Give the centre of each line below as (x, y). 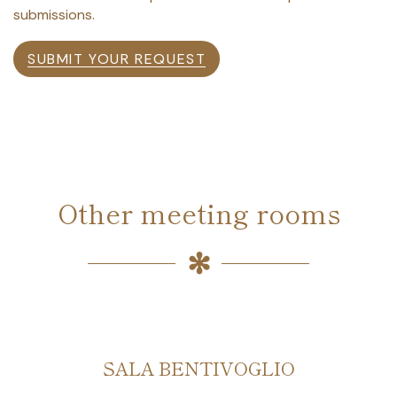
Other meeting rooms (198, 212)
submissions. (54, 14)
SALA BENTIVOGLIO (198, 367)
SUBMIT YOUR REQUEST (117, 59)
